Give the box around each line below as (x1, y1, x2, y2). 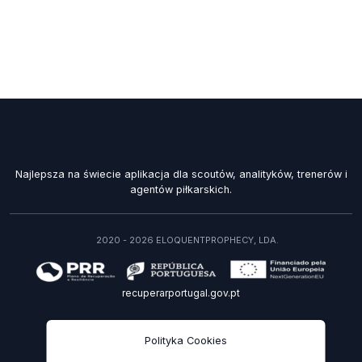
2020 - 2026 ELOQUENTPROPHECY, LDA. (94, 234, 280, 246)
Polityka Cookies (145, 335, 227, 347)
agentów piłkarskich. (130, 183, 232, 196)
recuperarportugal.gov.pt (122, 286, 240, 299)
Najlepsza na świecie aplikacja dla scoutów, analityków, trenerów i (15, 167, 347, 180)
